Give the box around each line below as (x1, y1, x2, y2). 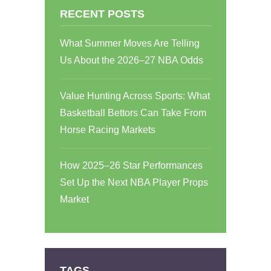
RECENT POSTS (60, 7, 145, 20)
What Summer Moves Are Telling (60, 38, 200, 48)
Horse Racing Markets (60, 124, 155, 135)
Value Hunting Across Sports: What (60, 90, 210, 101)
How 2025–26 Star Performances (60, 160, 203, 171)
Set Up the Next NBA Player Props (60, 177, 208, 188)
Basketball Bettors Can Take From (60, 107, 206, 118)
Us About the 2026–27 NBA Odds (60, 54, 203, 65)
